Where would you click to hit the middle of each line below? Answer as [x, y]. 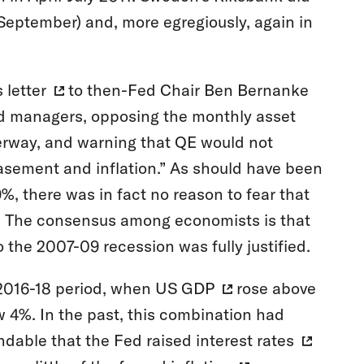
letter [26, 90]
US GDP [184, 288]
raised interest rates [220, 340]
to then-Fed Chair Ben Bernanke [186, 90]
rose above [274, 288]
